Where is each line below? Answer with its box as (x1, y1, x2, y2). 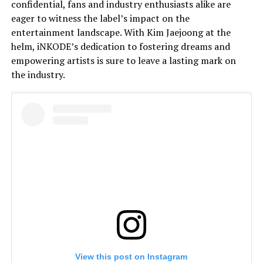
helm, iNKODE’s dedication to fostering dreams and (11, 40, 230, 53)
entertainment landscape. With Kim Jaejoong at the (11, 26, 231, 39)
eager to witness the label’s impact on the (11, 12, 190, 25)
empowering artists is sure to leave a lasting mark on (11, 54, 236, 68)
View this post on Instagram (75, 252, 188, 262)
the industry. (11, 68, 65, 82)
